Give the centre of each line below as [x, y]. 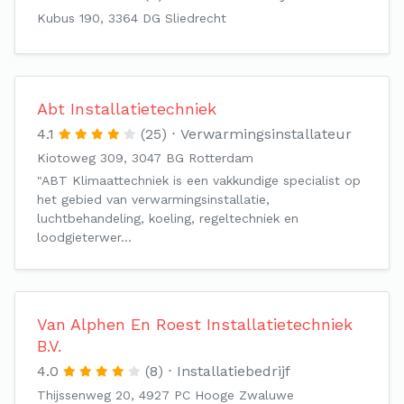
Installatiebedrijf [234, 371]
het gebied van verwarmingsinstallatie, [153, 199]
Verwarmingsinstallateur [266, 134]
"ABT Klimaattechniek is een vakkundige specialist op [199, 180]
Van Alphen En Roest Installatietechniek [195, 324]
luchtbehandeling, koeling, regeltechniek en [168, 218]
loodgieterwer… [84, 237]
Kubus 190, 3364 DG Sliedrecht [132, 18]
